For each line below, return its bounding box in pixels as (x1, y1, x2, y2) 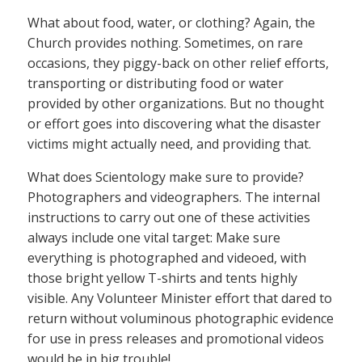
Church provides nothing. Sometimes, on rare (27, 33, 303, 52)
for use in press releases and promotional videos (27, 329, 324, 347)
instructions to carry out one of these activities (27, 208, 310, 226)
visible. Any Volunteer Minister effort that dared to (27, 288, 332, 307)
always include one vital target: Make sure (27, 228, 280, 246)
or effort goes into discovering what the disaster (27, 114, 321, 133)
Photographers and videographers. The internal (27, 187, 320, 206)
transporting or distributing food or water (27, 74, 284, 92)
